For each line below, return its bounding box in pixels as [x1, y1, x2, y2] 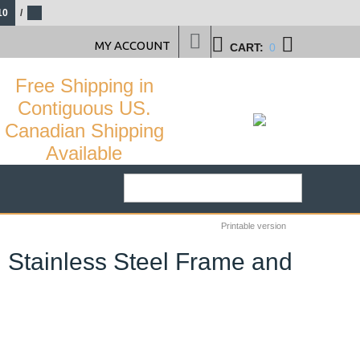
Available [46, 142, 122, 164]
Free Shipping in [14, 75, 153, 96]
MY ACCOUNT [95, 39, 170, 52]
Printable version [221, 221, 286, 231]
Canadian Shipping [4, 120, 164, 141]
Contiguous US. [17, 97, 151, 119]
